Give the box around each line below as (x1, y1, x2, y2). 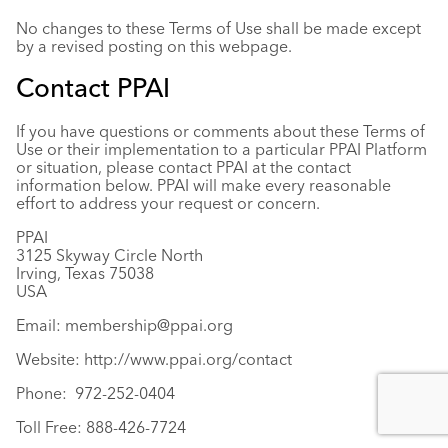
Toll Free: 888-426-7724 (16, 417, 186, 437)
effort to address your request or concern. (16, 193, 320, 213)
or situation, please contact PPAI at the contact (16, 157, 351, 177)
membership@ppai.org (65, 315, 233, 335)
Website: (16, 349, 80, 369)
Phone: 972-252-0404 (16, 383, 175, 403)
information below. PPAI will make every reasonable (16, 175, 391, 195)
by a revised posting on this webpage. (16, 36, 292, 56)
